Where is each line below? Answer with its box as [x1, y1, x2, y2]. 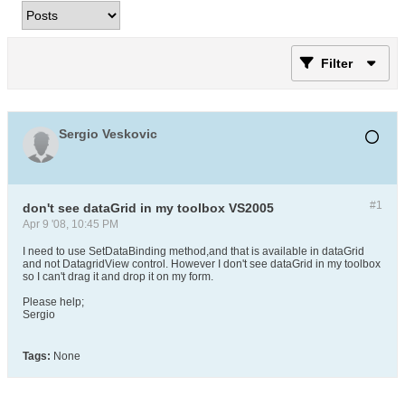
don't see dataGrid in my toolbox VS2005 [23, 201, 274, 215]
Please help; [23, 296, 84, 308]
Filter [321, 56, 353, 71]
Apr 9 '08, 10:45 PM [23, 218, 118, 231]
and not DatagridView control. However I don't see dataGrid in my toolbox [23, 258, 381, 270]
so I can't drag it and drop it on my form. [23, 270, 213, 283]
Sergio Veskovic [59, 127, 157, 141]
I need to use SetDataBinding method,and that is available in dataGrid [23, 245, 364, 258]
